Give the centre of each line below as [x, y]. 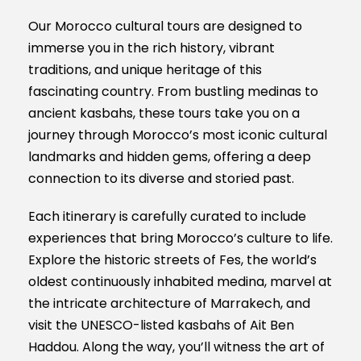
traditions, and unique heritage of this [145, 70]
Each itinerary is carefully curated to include [167, 216]
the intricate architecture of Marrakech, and [169, 303]
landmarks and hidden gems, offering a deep [170, 157]
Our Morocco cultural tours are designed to [165, 26]
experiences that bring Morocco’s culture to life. [180, 238]
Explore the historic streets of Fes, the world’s [172, 260]
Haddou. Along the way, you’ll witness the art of [176, 347]
